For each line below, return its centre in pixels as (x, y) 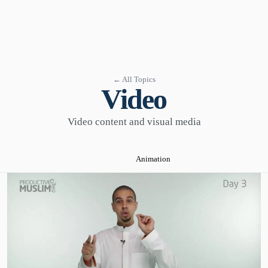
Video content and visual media (134, 121)
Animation (153, 159)
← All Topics (134, 79)
